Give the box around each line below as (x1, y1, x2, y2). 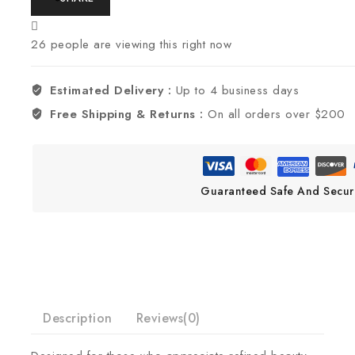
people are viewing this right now (46, 36, 231, 53)
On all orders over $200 (208, 105, 345, 123)
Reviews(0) (136, 308, 200, 327)
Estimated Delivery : (50, 82, 176, 99)
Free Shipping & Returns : (50, 105, 208, 123)
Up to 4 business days (175, 82, 300, 99)
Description (43, 308, 113, 327)
